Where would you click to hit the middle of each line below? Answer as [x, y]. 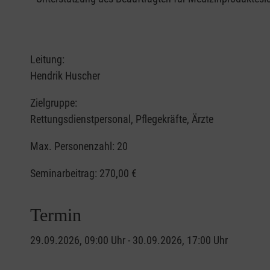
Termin [56, 215]
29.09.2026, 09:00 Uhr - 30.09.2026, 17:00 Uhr [129, 240]
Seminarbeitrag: [65, 174]
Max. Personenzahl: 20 [79, 146]
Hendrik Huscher [65, 76]
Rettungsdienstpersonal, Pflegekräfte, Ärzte [122, 119]
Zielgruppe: [54, 103]
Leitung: [47, 60]
